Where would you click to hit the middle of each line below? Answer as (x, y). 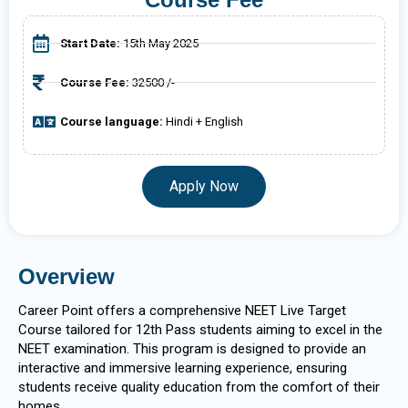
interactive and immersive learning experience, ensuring (183, 367)
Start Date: (92, 44)
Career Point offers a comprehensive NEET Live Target (182, 310)
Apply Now (204, 186)
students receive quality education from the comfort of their (199, 387)
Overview (66, 276)
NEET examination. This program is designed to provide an (192, 348)
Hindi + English (204, 122)
